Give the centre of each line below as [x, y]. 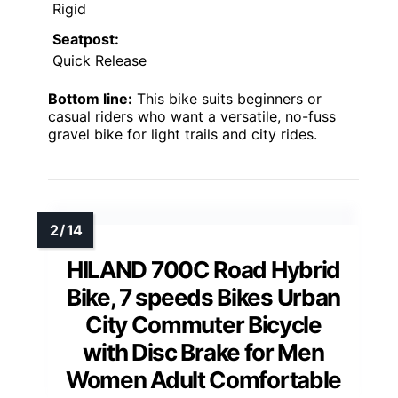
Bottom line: [90, 99]
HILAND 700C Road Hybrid [203, 270]
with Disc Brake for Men [203, 353]
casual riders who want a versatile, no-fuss [192, 117]
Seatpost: [86, 40]
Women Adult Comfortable [203, 380]
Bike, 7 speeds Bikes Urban [203, 298]
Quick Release [99, 61]
